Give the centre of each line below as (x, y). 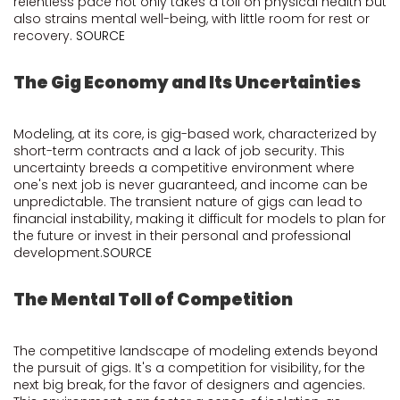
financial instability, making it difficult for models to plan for (200, 219)
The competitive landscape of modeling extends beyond (196, 351)
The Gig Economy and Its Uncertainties (187, 83)
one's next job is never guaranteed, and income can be (191, 185)
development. (58, 253)
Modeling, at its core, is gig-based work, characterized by (195, 134)
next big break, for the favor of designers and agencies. (189, 385)
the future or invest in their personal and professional (182, 236)
